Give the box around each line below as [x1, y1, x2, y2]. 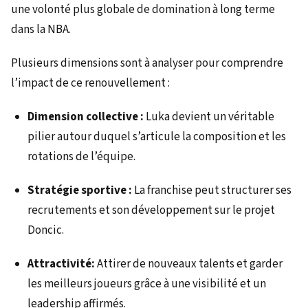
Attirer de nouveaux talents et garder [95, 255, 283, 272]
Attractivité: [27, 255, 95, 272]
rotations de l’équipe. [27, 148, 135, 165]
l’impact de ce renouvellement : [11, 74, 170, 91]
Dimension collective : [27, 108, 144, 125]
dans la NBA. [11, 21, 71, 38]
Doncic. [27, 221, 64, 239]
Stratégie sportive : [27, 181, 132, 199]
